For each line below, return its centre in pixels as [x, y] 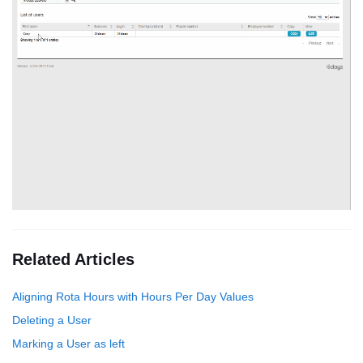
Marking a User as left [68, 343]
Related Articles [73, 259]
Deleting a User [52, 320]
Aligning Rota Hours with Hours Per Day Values [133, 296]
